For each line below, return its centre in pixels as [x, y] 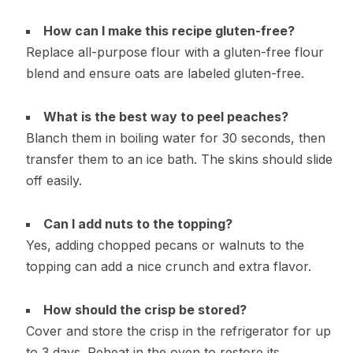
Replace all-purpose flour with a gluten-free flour [175, 52]
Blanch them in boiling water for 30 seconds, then [175, 137]
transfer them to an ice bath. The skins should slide [179, 159]
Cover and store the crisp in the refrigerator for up [178, 331]
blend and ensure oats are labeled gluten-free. [165, 73]
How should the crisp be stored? [145, 309]
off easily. [54, 180]
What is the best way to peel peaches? [165, 116]
